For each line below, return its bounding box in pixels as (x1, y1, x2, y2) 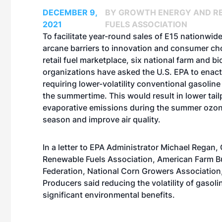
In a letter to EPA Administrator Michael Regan (43, 142, 216, 152)
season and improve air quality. (43, 114, 161, 124)
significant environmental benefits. (43, 190, 175, 200)
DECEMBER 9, (43, 7, 97, 17)
